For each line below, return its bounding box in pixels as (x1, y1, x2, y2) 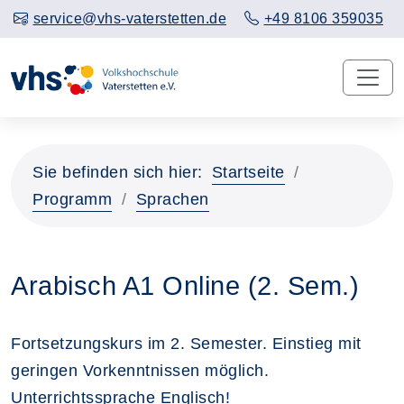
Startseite (211, 162, 285, 181)
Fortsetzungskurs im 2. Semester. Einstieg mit (11, 334, 362, 353)
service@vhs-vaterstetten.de (32, 11, 226, 26)
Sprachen (135, 189, 209, 208)
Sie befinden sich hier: (32, 162, 203, 181)
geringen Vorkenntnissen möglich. (11, 361, 269, 380)
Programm (32, 189, 112, 208)
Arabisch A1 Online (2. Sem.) (11, 271, 359, 300)
